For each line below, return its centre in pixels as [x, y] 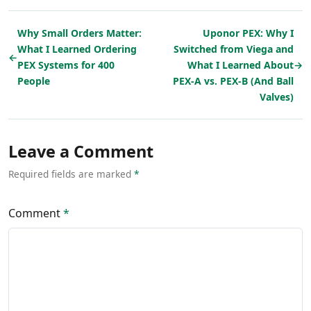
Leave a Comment [81, 152]
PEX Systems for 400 [66, 65]
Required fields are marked [71, 174]
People [34, 81]
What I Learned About [241, 65]
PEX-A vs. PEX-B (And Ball [233, 81]
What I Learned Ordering [77, 49]
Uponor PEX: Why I [248, 33]
